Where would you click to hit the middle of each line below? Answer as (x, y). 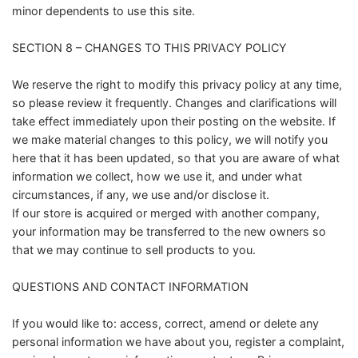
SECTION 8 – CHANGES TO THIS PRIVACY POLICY (151, 48)
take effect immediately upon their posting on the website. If (174, 121)
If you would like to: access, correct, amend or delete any (165, 324)
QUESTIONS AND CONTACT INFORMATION (132, 287)
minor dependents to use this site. (105, 11)
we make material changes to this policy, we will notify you (170, 140)
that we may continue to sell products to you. (135, 250)
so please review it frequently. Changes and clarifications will (174, 103)
